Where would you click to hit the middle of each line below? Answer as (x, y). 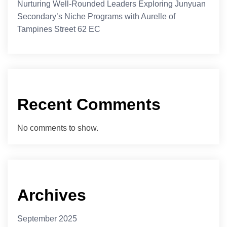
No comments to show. (58, 128)
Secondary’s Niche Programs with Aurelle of (97, 17)
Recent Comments (89, 105)
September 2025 (47, 219)
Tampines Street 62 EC (59, 29)
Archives (52, 195)
